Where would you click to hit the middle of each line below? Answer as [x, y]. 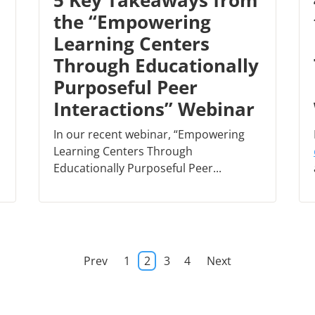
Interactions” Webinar [154, 109]
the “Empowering [132, 22]
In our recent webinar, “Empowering [149, 135]
